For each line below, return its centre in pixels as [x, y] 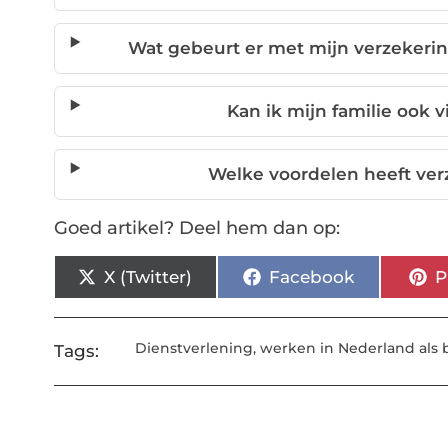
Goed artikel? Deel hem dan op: [196, 228]
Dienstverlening [194, 348]
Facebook [311, 276]
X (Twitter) [148, 276]
